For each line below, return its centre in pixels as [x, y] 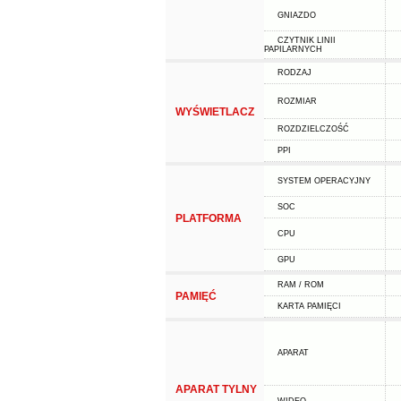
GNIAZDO [296, 15]
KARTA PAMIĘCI [309, 306]
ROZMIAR [297, 101]
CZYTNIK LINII [306, 40]
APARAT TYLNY [216, 389]
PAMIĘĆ [196, 296]
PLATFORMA [208, 218]
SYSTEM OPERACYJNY [324, 181]
